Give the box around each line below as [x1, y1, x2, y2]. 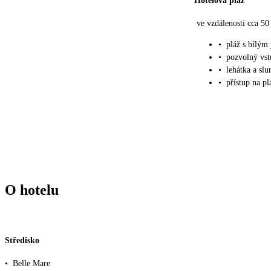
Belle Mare [13, 259, 50, 269]
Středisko [5, 236, 39, 246]
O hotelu [5, 181, 59, 198]
